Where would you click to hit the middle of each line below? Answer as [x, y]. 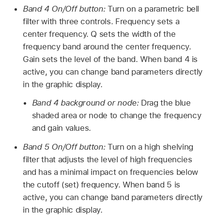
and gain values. [62, 128]
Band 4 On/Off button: [65, 8]
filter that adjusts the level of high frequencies [107, 160]
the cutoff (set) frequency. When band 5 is [101, 185]
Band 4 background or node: [86, 103]
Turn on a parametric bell [154, 8]
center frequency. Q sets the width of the [99, 34]
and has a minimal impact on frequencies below [110, 172]
